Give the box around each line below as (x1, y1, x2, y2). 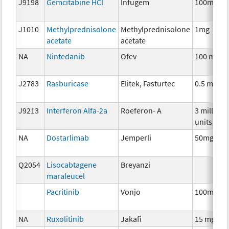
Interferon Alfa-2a (47, 105, 108, 116)
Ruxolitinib (47, 213, 84, 224)
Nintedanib (47, 51, 85, 61)
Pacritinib (47, 186, 80, 197)
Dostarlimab (47, 132, 89, 143)
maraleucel (47, 170, 85, 181)
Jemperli (121, 132, 152, 143)
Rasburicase (47, 78, 89, 88)
